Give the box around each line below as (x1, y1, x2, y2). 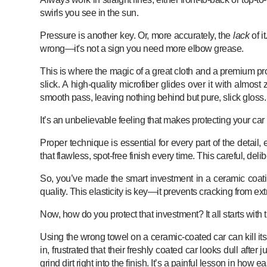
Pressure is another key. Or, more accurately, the (40, 30, 234, 41)
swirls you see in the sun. (40, 7, 139, 18)
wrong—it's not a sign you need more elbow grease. (40, 43, 244, 54)
